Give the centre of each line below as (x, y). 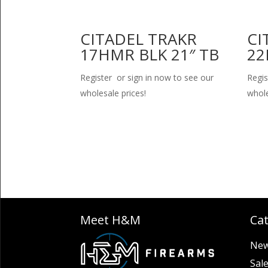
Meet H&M (111, 220)
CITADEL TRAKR (139, 39)
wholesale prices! (113, 93)
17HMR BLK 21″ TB (150, 54)
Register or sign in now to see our (147, 77)
